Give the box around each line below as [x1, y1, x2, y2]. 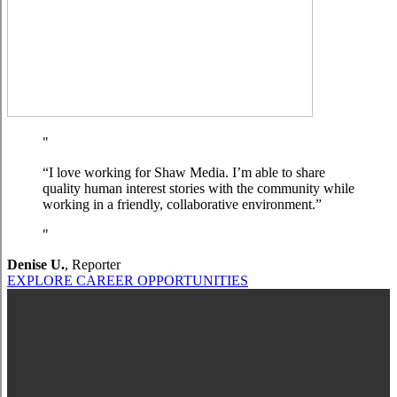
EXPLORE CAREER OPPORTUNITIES [7, 273, 248, 288]
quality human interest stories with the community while [43, 181, 354, 196]
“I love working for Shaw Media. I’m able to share [43, 165, 325, 180]
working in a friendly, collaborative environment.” [43, 197, 322, 212]
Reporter [72, 257, 121, 272]
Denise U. [7, 257, 65, 272]
